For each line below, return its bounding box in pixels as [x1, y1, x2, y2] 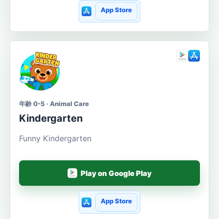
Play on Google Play [81, 168, 152, 178]
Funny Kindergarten [19, 133, 91, 144]
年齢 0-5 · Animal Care [19, 100, 89, 108]
